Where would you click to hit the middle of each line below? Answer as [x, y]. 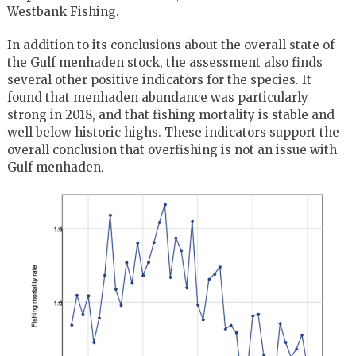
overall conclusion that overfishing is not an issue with [172, 150]
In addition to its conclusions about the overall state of [170, 45]
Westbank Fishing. [63, 12]
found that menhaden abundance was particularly [157, 98]
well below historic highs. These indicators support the [173, 133]
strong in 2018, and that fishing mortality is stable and [170, 115]
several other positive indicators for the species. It [159, 80]
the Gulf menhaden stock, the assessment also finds [164, 63]
